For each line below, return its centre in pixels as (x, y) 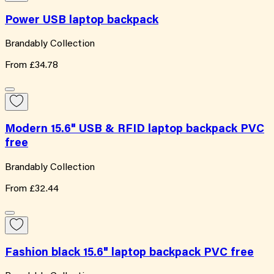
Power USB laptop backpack (82, 20)
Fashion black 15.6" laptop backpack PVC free (129, 253)
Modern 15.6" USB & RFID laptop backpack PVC (135, 130)
